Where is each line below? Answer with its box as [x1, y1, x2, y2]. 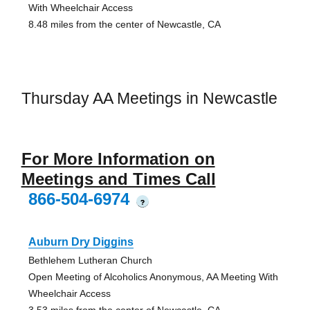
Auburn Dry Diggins [28, 235, 134, 248]
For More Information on [21, 149, 215, 168]
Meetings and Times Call [21, 169, 216, 188]
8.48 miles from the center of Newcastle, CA [28, 19, 221, 30]
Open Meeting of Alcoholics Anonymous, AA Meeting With [28, 271, 278, 282]
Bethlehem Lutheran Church [28, 254, 152, 266]
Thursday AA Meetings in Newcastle [21, 89, 277, 108]
